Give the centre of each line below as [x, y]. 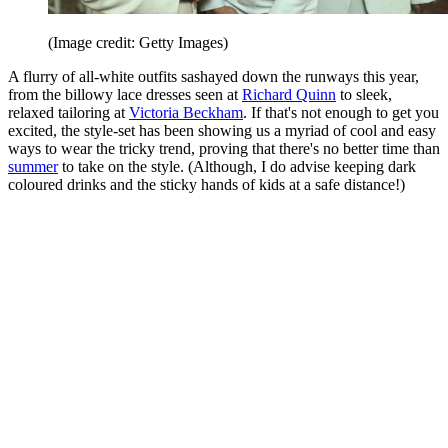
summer [33, 166]
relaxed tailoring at [68, 112]
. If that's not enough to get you [341, 112]
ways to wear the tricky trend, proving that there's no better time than [224, 148]
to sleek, [364, 94]
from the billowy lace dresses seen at [125, 94]
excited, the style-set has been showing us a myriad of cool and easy [222, 130]
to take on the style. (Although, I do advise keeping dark [237, 166]
